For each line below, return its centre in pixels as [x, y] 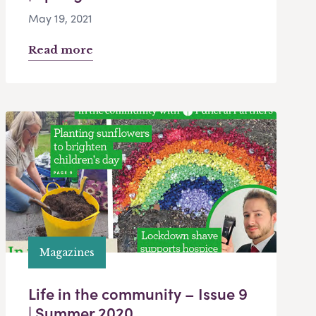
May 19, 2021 [60, 18]
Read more [61, 50]
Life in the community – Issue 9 [138, 294]
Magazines [67, 252]
